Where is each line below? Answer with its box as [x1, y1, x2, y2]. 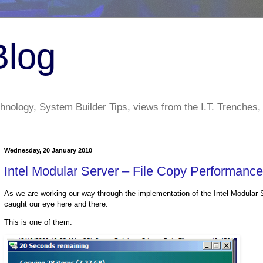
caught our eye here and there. [4, 200, 108, 209]
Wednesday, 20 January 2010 [4, 147, 92, 154]
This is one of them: [4, 218, 72, 227]
